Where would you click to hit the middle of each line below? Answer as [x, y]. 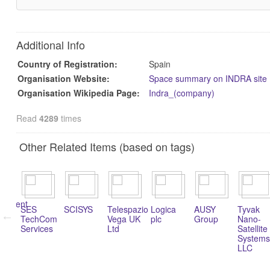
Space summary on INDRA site [208, 79]
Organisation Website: [63, 79]
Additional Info [50, 45]
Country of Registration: [67, 64]
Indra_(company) [181, 93]
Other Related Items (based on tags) [107, 147]
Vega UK [124, 219]
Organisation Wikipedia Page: [78, 93]
